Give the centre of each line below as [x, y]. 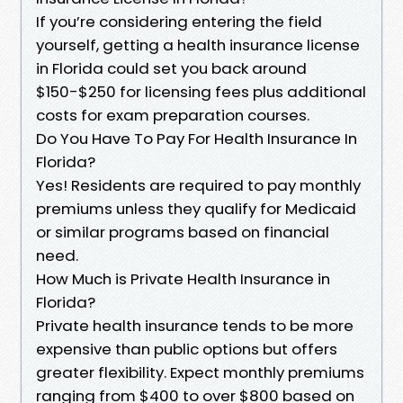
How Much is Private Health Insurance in [183, 278]
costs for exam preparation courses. [173, 115]
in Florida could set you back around [171, 68]
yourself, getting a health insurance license [198, 45]
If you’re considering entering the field [179, 21]
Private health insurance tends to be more [195, 325]
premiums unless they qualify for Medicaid [196, 208]
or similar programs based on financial [183, 232]
